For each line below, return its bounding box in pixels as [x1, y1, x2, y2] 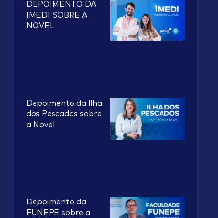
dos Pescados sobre [26, 109, 102, 118]
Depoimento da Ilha [26, 99, 102, 107]
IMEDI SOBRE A [26, 11, 87, 19]
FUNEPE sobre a [26, 208, 90, 217]
